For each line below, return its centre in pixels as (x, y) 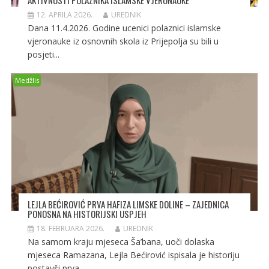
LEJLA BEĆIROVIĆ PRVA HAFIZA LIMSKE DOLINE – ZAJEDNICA (128, 204)
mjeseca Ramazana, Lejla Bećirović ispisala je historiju (133, 255)
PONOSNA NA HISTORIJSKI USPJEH (87, 214)
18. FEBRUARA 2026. (70, 229)
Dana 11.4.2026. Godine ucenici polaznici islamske (124, 28)
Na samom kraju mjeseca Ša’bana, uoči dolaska (121, 242)
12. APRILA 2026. (64, 14)
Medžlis (27, 80)
